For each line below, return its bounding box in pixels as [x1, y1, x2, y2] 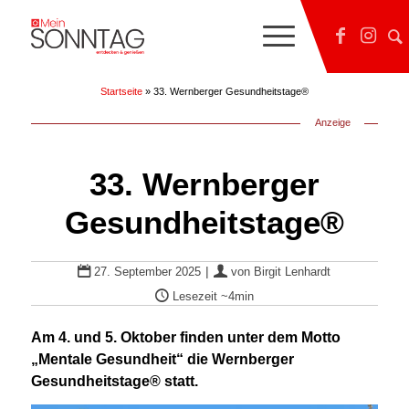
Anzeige [314, 117, 351, 128]
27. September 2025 [94, 265, 202, 278]
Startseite [100, 86, 142, 97]
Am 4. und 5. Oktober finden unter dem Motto [30, 329, 341, 345]
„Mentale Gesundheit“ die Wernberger [30, 351, 294, 367]
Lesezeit [168, 289, 221, 303]
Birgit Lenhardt [254, 265, 331, 278]
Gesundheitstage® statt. [30, 372, 198, 389]
